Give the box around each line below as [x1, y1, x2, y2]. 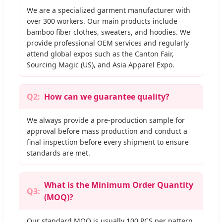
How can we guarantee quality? [44, 91, 169, 103]
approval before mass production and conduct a [27, 126, 187, 136]
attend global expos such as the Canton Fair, [27, 49, 174, 59]
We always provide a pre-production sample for [27, 115, 185, 125]
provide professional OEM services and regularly [27, 38, 189, 48]
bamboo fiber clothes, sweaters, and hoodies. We [27, 27, 190, 37]
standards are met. [27, 148, 90, 158]
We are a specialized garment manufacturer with [27, 5, 190, 15]
